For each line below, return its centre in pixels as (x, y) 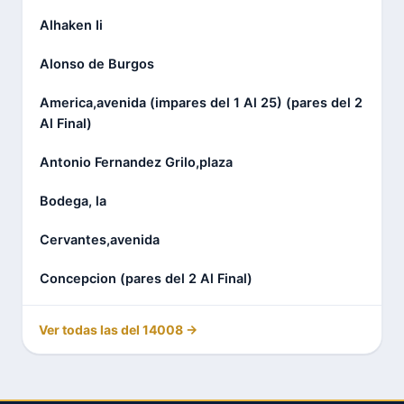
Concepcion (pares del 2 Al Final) (146, 278)
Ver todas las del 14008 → (118, 329)
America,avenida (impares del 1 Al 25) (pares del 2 (201, 102)
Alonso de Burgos (97, 64)
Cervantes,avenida (100, 239)
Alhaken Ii (71, 25)
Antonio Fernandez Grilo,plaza (136, 162)
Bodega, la (73, 201)
